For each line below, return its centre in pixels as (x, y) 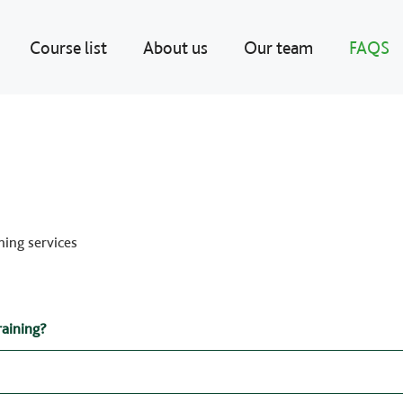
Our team (278, 47)
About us (175, 47)
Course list (68, 47)
